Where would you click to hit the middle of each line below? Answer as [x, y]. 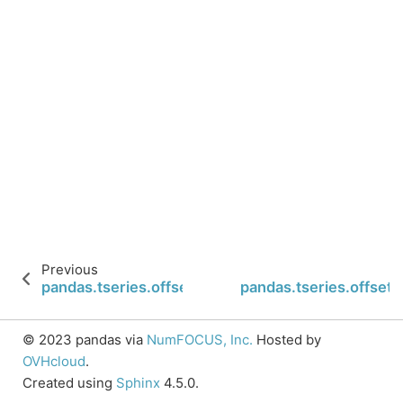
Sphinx [138, 383]
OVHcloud [54, 361]
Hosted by [287, 340]
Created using [69, 383]
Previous [70, 269]
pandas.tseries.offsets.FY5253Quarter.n [187, 287]
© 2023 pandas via [85, 340]
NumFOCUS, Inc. [200, 340]
